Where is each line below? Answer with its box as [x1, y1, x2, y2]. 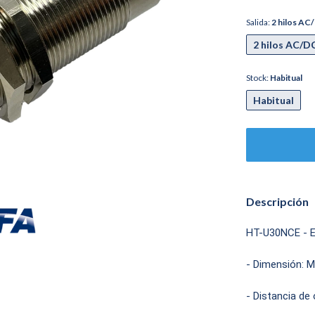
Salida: [246, 17, 271, 27]
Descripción [246, 195, 309, 208]
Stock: [246, 72, 270, 83]
